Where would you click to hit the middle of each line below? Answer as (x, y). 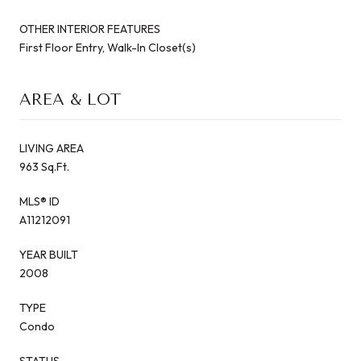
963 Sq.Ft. (44, 166)
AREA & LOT (71, 99)
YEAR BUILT (49, 254)
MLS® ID (39, 201)
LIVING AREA (52, 148)
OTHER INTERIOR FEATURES (90, 29)
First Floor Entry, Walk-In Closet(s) (108, 47)
